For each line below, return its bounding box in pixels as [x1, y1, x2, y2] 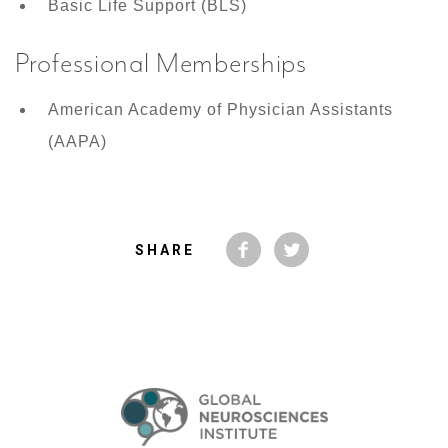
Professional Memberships [15, 45, 307, 82]
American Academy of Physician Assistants [48, 101, 393, 119]
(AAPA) [48, 133, 107, 151]
